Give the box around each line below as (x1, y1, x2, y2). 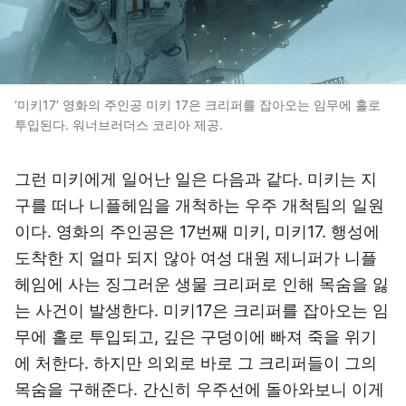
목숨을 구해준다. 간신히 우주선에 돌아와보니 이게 (14, 380, 384, 399)
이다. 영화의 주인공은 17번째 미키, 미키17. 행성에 (14, 222, 380, 241)
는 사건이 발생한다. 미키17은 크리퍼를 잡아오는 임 (14, 301, 389, 320)
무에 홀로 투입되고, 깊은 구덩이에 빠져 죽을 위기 (14, 327, 377, 346)
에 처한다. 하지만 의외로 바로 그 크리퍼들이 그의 (14, 353, 377, 372)
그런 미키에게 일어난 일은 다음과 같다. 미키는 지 (14, 169, 377, 188)
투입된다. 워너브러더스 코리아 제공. (14, 117, 223, 132)
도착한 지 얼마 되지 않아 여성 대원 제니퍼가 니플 (14, 248, 377, 267)
